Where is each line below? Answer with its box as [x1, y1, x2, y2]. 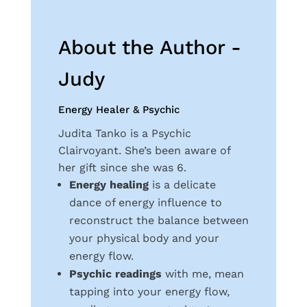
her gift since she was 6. [58, 161, 186, 175]
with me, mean [161, 267, 244, 281]
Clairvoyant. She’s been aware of [58, 144, 230, 158]
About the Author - [58, 36, 241, 60]
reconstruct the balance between [69, 214, 249, 228]
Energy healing [69, 178, 149, 192]
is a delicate [148, 178, 216, 192]
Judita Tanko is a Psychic [58, 127, 191, 140]
